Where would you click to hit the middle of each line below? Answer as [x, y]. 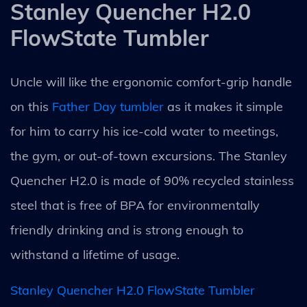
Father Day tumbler [108, 106]
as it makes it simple [223, 106]
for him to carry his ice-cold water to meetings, [144, 131]
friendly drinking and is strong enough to [127, 230]
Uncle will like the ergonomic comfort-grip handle [151, 82]
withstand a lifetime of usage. [95, 254]
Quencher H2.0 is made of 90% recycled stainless [152, 180]
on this [31, 106]
